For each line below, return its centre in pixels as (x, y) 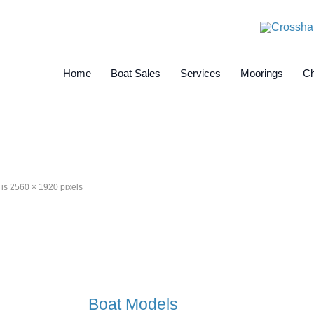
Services (200, 73)
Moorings (262, 73)
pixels (70, 187)
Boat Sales (136, 73)
